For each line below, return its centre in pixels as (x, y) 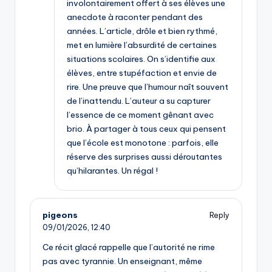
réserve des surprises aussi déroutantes (144, 157)
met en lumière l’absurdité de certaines (142, 45)
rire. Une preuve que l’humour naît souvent (148, 87)
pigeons (60, 215)
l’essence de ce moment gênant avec (140, 115)
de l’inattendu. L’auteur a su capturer (139, 101)
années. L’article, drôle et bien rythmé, (142, 31)
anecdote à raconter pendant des (135, 17)
